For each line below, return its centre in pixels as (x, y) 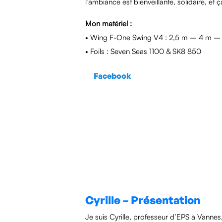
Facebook (112, 76)
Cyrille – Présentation (143, 200)
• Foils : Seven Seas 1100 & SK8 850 (143, 51)
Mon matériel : (109, 24)
